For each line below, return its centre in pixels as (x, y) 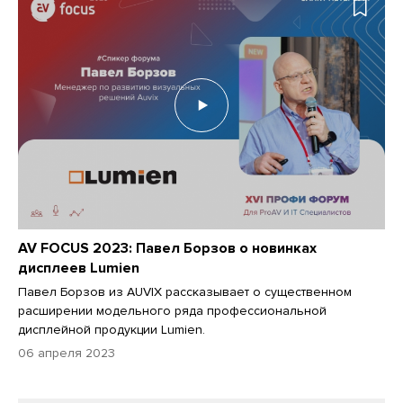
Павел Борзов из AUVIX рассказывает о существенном (185, 292)
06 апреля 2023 (67, 354)
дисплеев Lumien (79, 269)
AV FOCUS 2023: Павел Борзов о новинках (167, 249)
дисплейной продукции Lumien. (112, 330)
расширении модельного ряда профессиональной (172, 311)
